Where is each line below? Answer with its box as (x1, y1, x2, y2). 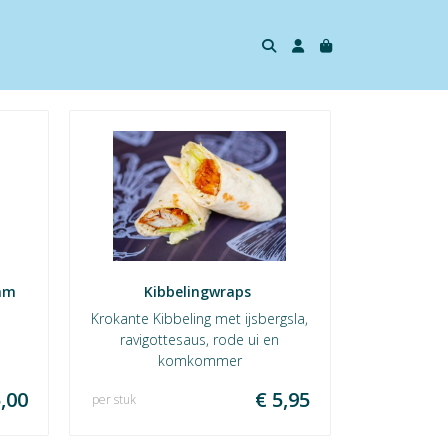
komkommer (157, 351, 242, 370)
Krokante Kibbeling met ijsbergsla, (91, 309, 309, 328)
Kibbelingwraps (144, 282, 256, 301)
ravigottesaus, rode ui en (120, 330, 280, 349)
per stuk (91, 391, 136, 408)
